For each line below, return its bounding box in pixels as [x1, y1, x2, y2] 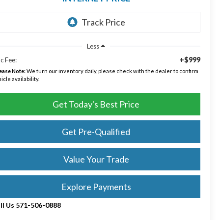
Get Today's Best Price [53, 98, 139, 110]
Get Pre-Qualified [62, 126, 130, 137]
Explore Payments [61, 181, 131, 192]
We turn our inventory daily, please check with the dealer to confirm [26, 67, 199, 74]
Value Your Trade [63, 153, 129, 165]
